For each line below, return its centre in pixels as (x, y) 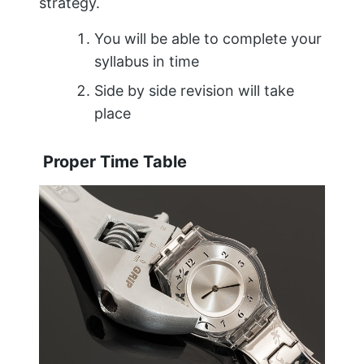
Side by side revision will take (194, 90)
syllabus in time (147, 61)
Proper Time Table (113, 161)
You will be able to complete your (208, 38)
